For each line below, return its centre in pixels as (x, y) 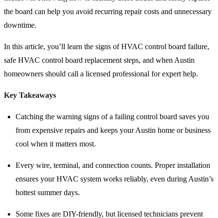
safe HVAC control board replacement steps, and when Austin (99, 60)
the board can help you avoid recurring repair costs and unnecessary (108, 12)
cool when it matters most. (56, 144)
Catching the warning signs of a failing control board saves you (112, 117)
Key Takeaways (30, 95)
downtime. (20, 25)
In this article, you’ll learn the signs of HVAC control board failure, (107, 47)
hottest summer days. (48, 193)
